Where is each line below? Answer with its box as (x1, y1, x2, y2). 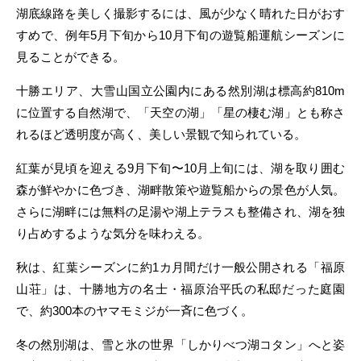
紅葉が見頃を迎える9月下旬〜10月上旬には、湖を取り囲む (16, 161, 345, 175)
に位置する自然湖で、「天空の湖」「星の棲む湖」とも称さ (16, 106, 345, 119)
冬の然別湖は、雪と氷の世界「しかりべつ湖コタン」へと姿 (16, 338, 345, 351)
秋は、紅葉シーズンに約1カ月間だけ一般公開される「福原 (16, 260, 345, 274)
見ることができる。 (16, 50, 125, 64)
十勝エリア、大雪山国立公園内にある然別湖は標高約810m (16, 84, 345, 98)
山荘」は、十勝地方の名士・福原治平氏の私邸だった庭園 (16, 282, 345, 296)
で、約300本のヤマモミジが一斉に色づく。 (16, 304, 253, 317)
